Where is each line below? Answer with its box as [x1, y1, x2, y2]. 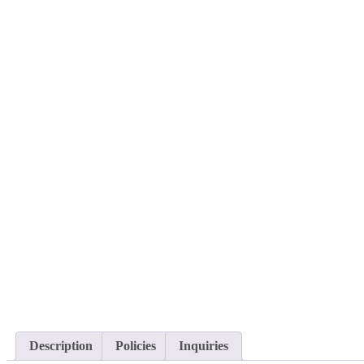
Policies [115, 338, 156, 353]
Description [29, 338, 93, 353]
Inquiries [179, 338, 228, 353]
